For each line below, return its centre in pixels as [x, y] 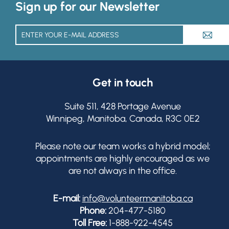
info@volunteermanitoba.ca [137, 198]
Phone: [93, 211]
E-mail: [66, 198]
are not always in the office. [123, 171]
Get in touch [123, 83]
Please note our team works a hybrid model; [123, 146]
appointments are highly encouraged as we [123, 158]
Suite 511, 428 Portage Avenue [123, 106]
